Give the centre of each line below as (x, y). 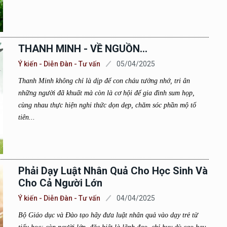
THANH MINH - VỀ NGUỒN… (83, 49)
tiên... (26, 117)
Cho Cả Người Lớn (60, 183)
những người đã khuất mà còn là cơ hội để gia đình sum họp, (106, 93)
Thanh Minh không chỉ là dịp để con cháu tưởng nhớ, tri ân (104, 81)
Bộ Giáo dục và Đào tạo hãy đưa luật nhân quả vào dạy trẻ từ (108, 215)
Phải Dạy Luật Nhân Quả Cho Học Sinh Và (113, 171)
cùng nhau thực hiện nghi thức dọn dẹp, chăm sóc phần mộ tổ (107, 105)
